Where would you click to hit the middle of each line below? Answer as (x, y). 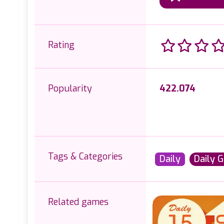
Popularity (70, 88)
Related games (78, 202)
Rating (61, 45)
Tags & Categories (85, 156)
